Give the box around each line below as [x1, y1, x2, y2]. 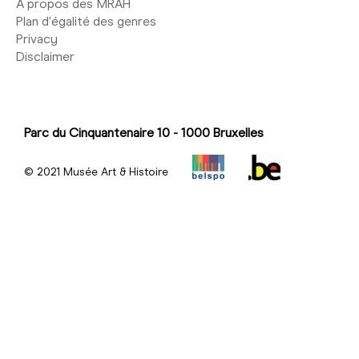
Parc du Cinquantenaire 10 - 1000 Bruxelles [24, 124, 264, 140]
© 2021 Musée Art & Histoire [24, 164, 168, 179]
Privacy [16, 30, 58, 46]
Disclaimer [16, 48, 75, 64]
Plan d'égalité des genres [16, 13, 156, 29]
